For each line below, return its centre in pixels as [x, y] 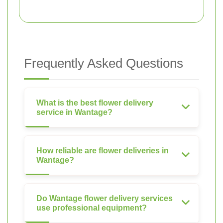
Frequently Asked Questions [104, 63]
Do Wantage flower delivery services [105, 198]
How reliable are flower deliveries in [103, 150]
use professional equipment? [92, 208]
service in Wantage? [74, 112]
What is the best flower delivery [95, 103]
